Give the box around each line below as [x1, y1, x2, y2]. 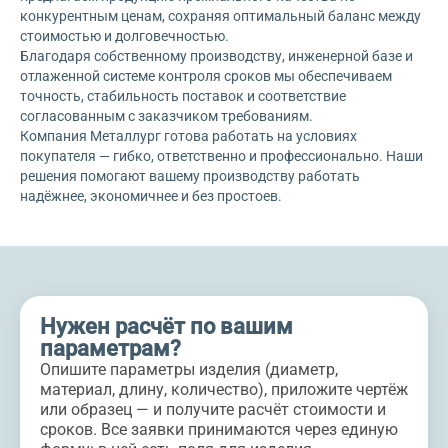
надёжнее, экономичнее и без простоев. [20, 188, 282, 204]
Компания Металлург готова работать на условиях [20, 128, 357, 144]
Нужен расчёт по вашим [40, 314, 293, 339]
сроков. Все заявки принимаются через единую [40, 420, 398, 439]
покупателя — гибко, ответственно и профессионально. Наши [20, 148, 423, 164]
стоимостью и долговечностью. [20, 28, 229, 44]
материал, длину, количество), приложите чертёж [40, 380, 408, 399]
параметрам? [40, 336, 181, 361]
